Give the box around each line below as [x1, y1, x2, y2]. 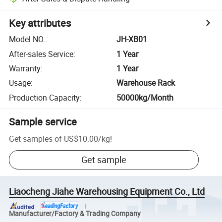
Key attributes [9, 16, 71, 30]
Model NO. [9, 34, 46, 45]
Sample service [9, 114, 77, 128]
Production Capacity [9, 92, 80, 103]
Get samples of [9, 133, 62, 144]
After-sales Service [9, 48, 74, 59]
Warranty [9, 62, 41, 74]
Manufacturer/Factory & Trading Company [9, 209, 141, 218]
